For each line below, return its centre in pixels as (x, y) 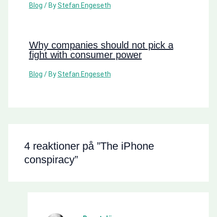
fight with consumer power (85, 54)
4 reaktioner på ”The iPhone (89, 146)
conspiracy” (51, 159)
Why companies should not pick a (101, 45)
